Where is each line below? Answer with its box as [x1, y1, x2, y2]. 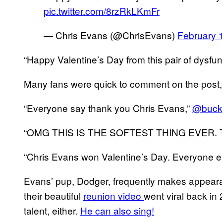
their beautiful [24, 188, 83, 202]
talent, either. [24, 203, 80, 217]
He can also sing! [80, 203, 154, 217]
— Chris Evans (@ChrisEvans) [44, 28, 177, 42]
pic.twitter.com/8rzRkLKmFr [44, 3, 160, 17]
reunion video [83, 188, 144, 202]
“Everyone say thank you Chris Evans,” [24, 101, 192, 114]
